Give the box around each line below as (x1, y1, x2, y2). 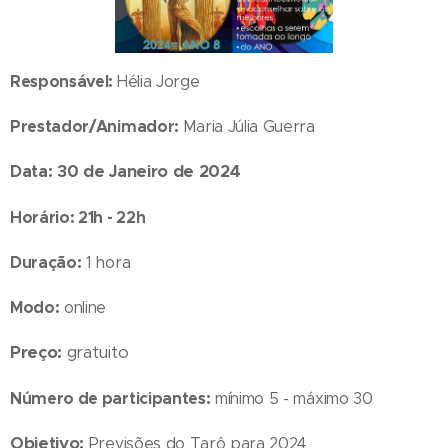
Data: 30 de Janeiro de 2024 (10, 160, 241, 182)
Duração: (10, 251, 82, 273)
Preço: (10, 341, 63, 363)
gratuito (62, 341, 129, 363)
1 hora (81, 252, 135, 272)
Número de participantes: (10, 387, 211, 409)
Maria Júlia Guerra (182, 116, 315, 136)
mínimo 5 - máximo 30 (210, 388, 373, 408)
